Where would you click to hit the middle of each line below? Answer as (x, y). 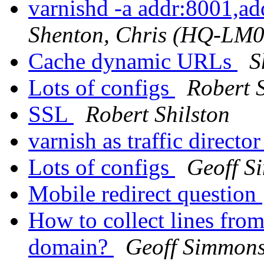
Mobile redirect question (145, 194)
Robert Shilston (158, 114)
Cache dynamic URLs (133, 61)
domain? (71, 247)
